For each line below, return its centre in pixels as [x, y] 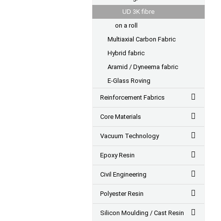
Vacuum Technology [129, 136]
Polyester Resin [122, 194]
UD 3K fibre [138, 12]
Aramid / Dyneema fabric [143, 67]
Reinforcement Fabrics [132, 97]
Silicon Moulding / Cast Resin [142, 213]
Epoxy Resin [117, 155]
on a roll [126, 25]
